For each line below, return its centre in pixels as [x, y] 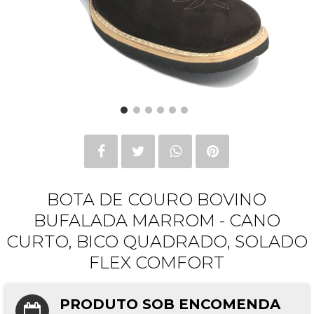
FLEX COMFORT [157, 262]
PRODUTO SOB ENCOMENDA [170, 304]
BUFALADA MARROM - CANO [157, 220]
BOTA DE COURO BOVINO [157, 199]
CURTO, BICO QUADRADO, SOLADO [157, 241]
